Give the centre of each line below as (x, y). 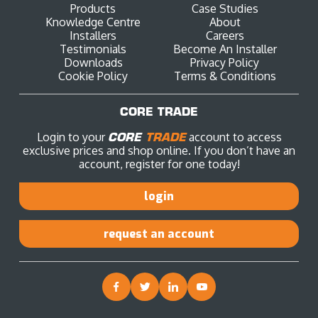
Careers (225, 36)
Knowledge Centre (93, 22)
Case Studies (225, 9)
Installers (93, 36)
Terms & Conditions (225, 76)
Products (93, 9)
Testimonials (93, 49)
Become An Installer (225, 49)
